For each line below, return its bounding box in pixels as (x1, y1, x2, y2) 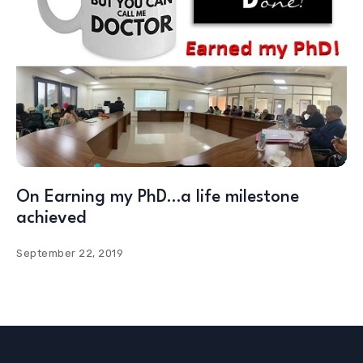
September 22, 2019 (16, 247, 124, 260)
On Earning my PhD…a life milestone (16, 189, 299, 207)
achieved (16, 210, 86, 228)
